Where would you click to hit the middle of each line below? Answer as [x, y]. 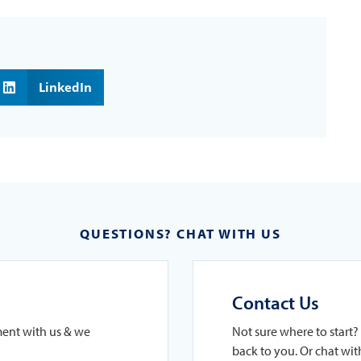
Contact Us [276, 302]
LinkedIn [65, 87]
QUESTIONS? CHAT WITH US [180, 233]
